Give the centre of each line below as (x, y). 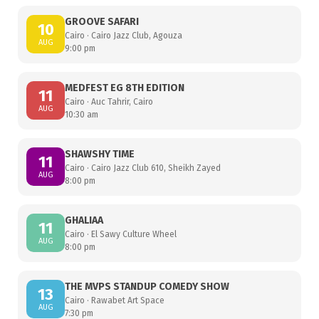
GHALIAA (84, 220)
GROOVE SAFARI (102, 21)
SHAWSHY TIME (100, 154)
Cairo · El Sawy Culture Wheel (121, 234)
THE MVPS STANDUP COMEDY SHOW (147, 286)
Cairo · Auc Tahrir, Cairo (109, 101)
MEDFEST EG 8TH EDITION (125, 88)
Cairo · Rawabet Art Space (115, 300)
